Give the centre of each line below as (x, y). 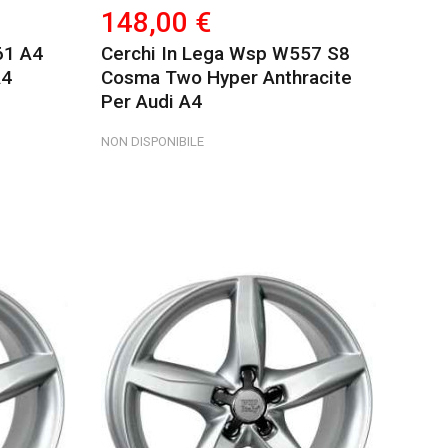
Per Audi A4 (152, 101)
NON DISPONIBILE (153, 141)
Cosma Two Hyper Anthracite (227, 77)
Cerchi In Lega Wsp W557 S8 (226, 53)
